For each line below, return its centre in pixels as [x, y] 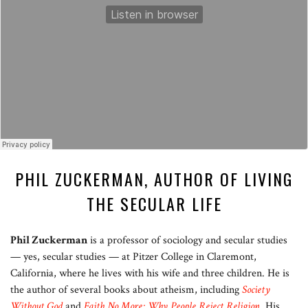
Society [256, 290]
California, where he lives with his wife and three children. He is [150, 274]
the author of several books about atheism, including [126, 290]
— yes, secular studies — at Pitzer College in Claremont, [133, 257]
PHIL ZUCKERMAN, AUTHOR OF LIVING [154, 179]
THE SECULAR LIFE [154, 204]
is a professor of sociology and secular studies [187, 241]
